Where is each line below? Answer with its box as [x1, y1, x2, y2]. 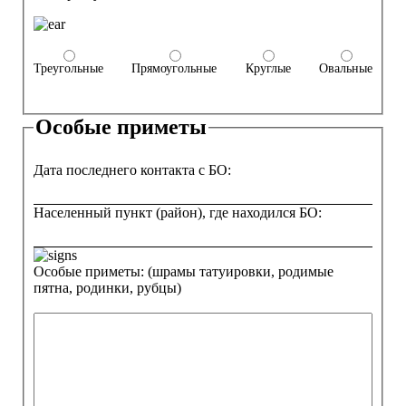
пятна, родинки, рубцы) [34, 280, 181, 296]
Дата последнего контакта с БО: [34, 162, 231, 179]
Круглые [245, 62, 291, 76]
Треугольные [34, 62, 103, 76]
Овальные [318, 62, 372, 76]
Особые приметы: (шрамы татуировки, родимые [34, 264, 333, 280]
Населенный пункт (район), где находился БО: [34, 205, 322, 221]
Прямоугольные [131, 62, 217, 76]
